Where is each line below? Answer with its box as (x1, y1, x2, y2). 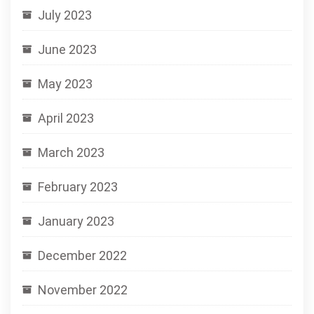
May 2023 (38, 76, 93, 91)
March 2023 (38, 144, 104, 160)
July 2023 (38, 7, 92, 22)
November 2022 (38, 282, 128, 297)
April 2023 (38, 110, 94, 125)
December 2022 (38, 247, 127, 263)
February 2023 (38, 179, 118, 194)
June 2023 (38, 41, 97, 57)
